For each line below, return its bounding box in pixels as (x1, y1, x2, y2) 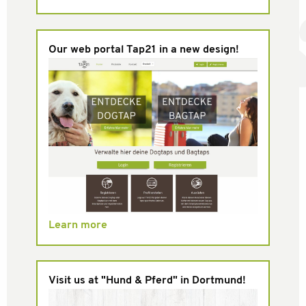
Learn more (48, 219, 107, 231)
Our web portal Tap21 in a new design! (48, 44, 239, 55)
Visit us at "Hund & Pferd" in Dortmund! (48, 275, 246, 286)
